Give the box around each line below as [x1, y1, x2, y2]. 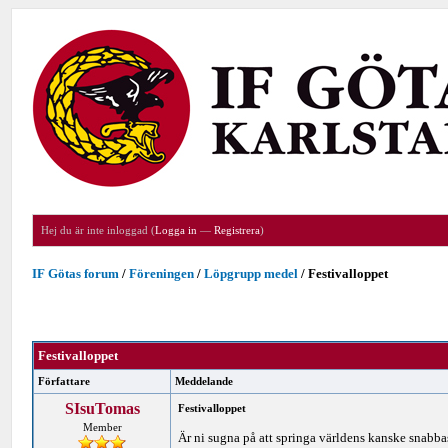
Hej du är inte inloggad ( [41, 224, 156, 236]
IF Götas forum [32, 266, 120, 281]
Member [82, 421, 122, 433]
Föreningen [129, 266, 195, 281]
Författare [38, 375, 91, 387]
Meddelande [175, 375, 234, 387]
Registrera [214, 224, 261, 236]
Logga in [155, 224, 198, 236]
